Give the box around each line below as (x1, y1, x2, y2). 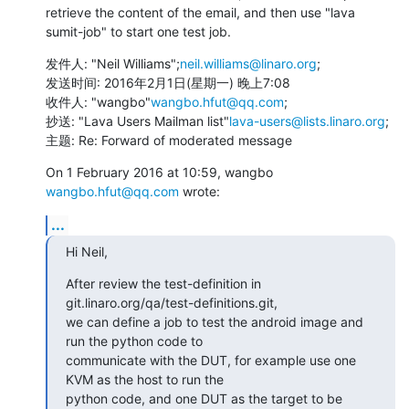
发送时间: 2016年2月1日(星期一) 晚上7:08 (46, 74, 290, 90)
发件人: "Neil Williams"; (46, 55, 180, 71)
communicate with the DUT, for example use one (66, 351, 356, 368)
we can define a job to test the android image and (66, 313, 363, 330)
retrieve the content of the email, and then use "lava (46, 4, 355, 20)
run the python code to (66, 332, 203, 349)
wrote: (179, 183, 220, 199)
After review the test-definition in (66, 275, 261, 291)
